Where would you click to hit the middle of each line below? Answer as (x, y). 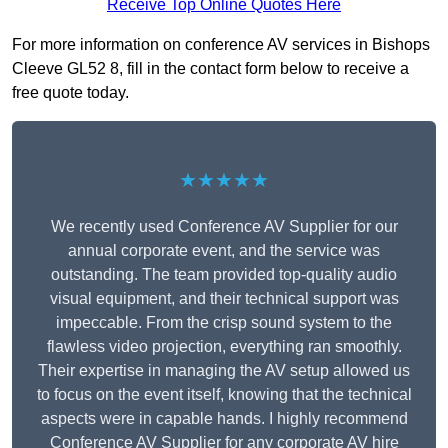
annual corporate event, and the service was (224, 251)
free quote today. (70, 93)
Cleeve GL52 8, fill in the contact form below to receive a (210, 69)
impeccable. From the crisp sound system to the (224, 323)
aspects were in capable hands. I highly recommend (224, 419)
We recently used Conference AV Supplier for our (224, 227)
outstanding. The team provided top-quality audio (224, 275)
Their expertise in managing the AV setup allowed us (224, 371)
